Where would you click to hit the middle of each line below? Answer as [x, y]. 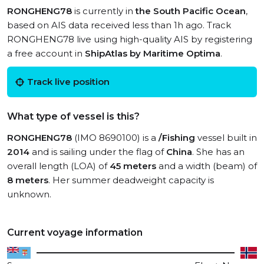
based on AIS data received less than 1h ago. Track [119, 25]
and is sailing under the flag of [98, 152]
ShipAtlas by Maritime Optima [153, 53]
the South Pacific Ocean [191, 11]
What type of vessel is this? [73, 116]
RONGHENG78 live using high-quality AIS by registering [130, 39]
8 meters [28, 180]
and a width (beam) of [207, 166]
